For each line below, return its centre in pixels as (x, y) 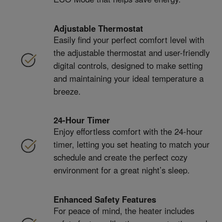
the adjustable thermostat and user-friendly (131, 52)
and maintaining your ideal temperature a (128, 78)
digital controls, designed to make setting (128, 65)
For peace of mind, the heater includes (124, 211)
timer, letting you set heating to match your (131, 144)
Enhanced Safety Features (105, 199)
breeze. (67, 91)
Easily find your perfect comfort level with (129, 39)
